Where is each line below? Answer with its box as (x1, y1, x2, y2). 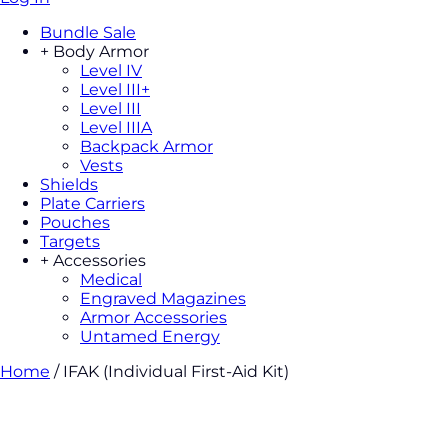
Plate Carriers (40, 194, 145, 214)
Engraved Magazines (80, 289, 246, 309)
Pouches (40, 213, 110, 233)
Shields (40, 175, 98, 195)
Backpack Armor (80, 137, 213, 157)
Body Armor (53, 42, 149, 62)
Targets (40, 232, 100, 252)
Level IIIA (80, 118, 152, 138)
